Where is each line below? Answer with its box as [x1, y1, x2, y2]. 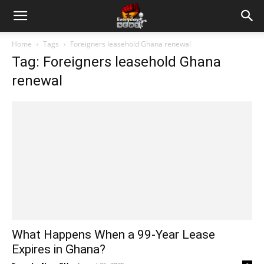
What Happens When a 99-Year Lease [12, 227, 215, 242]
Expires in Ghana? [12, 242, 105, 257]
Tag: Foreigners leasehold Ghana [12, 54, 221, 70]
